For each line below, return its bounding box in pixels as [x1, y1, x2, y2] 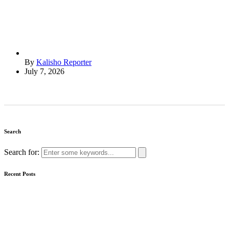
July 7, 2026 [25, 66, 64, 76]
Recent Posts [4, 170, 35, 177]
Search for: [4, 147, 41, 156]
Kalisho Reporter [36, 57, 91, 66]
